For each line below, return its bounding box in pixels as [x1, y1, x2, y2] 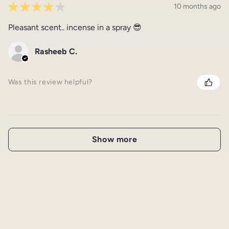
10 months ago [174, 2, 221, 11]
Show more [91, 134, 138, 144]
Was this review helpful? [8, 78, 93, 87]
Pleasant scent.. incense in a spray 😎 [8, 22, 142, 32]
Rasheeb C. [34, 46, 77, 56]
